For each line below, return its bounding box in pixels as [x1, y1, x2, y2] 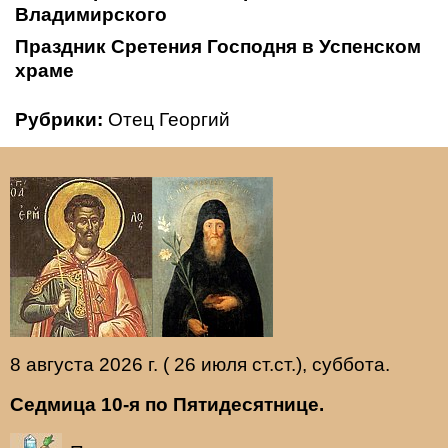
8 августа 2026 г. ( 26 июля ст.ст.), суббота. [10, 353, 390, 375]
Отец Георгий [108, 108, 230, 130]
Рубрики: [15, 108, 103, 130]
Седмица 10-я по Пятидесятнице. [10, 393, 324, 415]
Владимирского [15, 3, 167, 25]
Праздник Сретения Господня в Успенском [15, 35, 421, 57]
